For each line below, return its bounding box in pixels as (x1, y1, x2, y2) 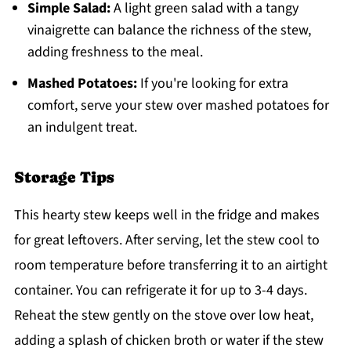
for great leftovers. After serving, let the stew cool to (13, 230, 320, 250)
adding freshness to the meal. (27, 42, 203, 62)
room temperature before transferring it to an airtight (13, 255, 327, 275)
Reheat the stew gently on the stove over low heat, (13, 305, 313, 325)
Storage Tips (13, 167, 114, 186)
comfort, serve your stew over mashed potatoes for (27, 95, 329, 115)
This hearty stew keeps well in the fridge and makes (13, 204, 320, 225)
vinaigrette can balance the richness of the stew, (27, 20, 311, 40)
